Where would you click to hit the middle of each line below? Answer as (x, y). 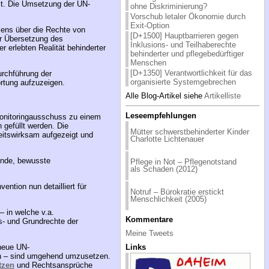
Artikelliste (222, 95)
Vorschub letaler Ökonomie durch (188, 16)
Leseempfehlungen (161, 115)
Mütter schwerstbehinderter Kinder (189, 131)
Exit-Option (150, 25)
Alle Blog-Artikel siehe (165, 95)
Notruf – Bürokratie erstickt (177, 192)
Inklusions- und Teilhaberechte (183, 44)
